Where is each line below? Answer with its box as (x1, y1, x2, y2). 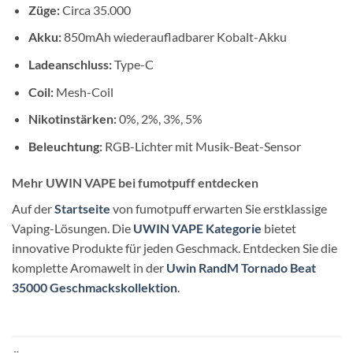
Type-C (111, 56, 154, 72)
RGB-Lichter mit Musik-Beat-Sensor (102, 138, 301, 154)
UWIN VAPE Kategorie (133, 220, 262, 236)
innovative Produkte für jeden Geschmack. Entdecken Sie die (12, 240, 337, 255)
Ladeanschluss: (28, 56, 112, 72)
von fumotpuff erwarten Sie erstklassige (110, 200, 327, 216)
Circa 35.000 (59, 2, 131, 17)
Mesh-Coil (53, 84, 113, 99)
